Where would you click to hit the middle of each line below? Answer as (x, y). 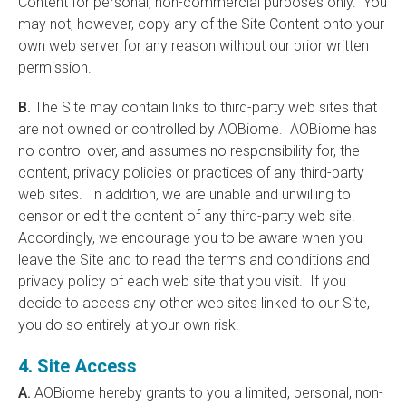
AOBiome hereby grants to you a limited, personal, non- (207, 393)
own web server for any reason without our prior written (193, 46)
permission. (55, 68)
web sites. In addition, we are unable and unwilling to (184, 194)
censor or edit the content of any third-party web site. (188, 216)
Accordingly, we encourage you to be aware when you (190, 238)
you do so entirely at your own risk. (129, 325)
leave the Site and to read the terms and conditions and (194, 260)
